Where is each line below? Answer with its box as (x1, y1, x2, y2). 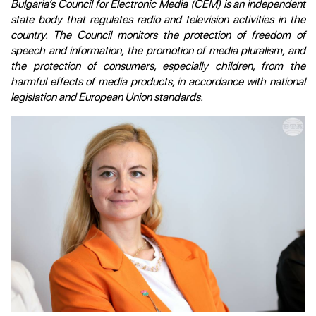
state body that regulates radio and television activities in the (11, 11, 305, 28)
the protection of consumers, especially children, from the (11, 58, 305, 74)
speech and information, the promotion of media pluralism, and (11, 42, 305, 59)
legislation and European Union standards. (11, 89, 203, 105)
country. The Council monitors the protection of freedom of (11, 27, 305, 43)
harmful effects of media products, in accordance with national (11, 73, 305, 90)
